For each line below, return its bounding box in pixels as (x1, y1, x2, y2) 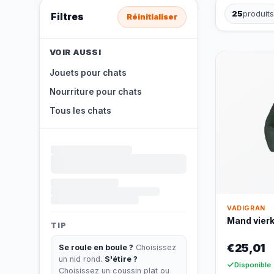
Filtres (51, 11, 84, 23)
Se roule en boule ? (59, 243, 133, 252)
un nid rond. (59, 254, 105, 264)
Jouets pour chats (50, 68, 127, 78)
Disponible (234, 261, 271, 270)
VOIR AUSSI (50, 47, 101, 57)
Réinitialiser (127, 12, 177, 21)
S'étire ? (105, 254, 138, 264)
